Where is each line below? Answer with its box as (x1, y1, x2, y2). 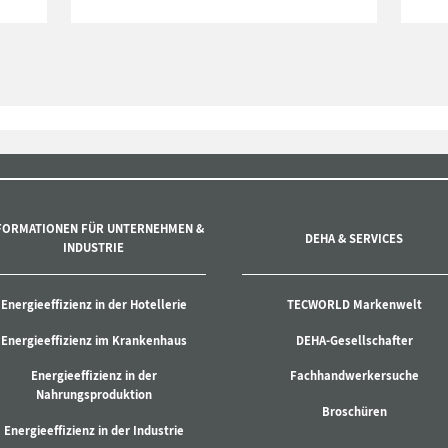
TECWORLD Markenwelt (286, 295, 422, 313)
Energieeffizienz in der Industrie (3, 422, 184, 440)
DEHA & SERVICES (305, 229, 404, 247)
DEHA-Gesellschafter (295, 331, 413, 349)
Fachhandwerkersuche (289, 367, 419, 385)
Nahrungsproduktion (35, 386, 152, 404)
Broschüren (321, 403, 387, 421)
